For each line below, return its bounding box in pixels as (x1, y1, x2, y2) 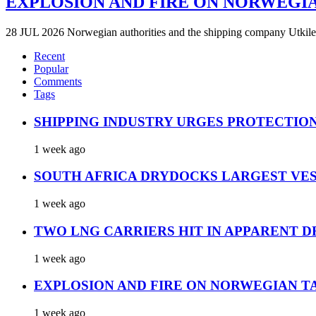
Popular (34, 63, 68, 75)
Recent (34, 50, 65, 63)
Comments (34, 75, 82, 88)
